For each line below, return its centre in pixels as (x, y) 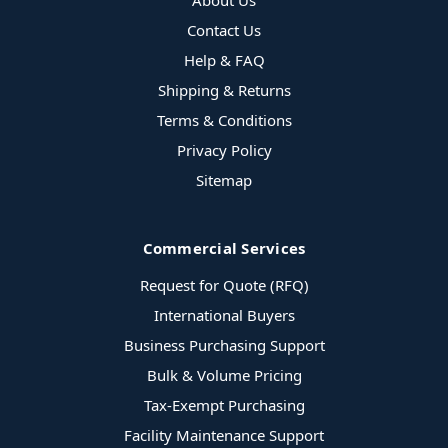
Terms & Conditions (224, 120)
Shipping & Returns (224, 90)
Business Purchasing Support (224, 345)
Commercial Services (224, 248)
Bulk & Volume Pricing (224, 375)
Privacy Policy (224, 150)
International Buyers (224, 315)
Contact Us (224, 30)
